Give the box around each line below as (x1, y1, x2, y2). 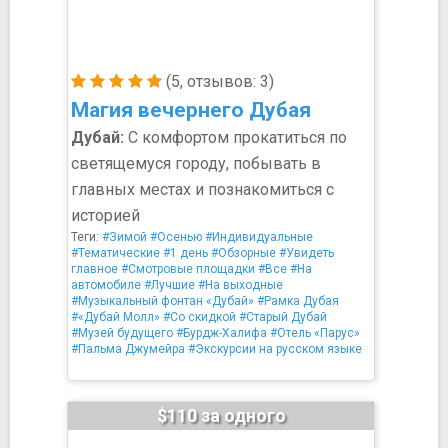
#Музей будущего (71, 326, 173, 340)
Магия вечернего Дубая (71, 98, 311, 122)
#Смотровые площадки (121, 262, 255, 276)
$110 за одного (156, 405, 286, 426)
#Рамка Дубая (257, 294, 339, 308)
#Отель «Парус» (270, 326, 360, 340)
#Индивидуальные (205, 230, 313, 244)
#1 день (163, 246, 208, 260)
